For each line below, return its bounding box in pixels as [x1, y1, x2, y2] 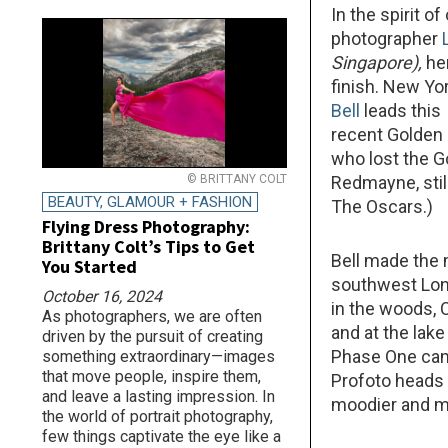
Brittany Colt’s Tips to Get [42, 235, 255, 258]
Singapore [331, 52, 413, 73]
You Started [42, 255, 137, 278]
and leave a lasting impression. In [42, 387, 275, 406]
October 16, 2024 [42, 287, 162, 306]
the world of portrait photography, [42, 407, 273, 426]
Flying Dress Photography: [42, 215, 250, 238]
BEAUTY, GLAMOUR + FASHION [48, 193, 252, 211]
